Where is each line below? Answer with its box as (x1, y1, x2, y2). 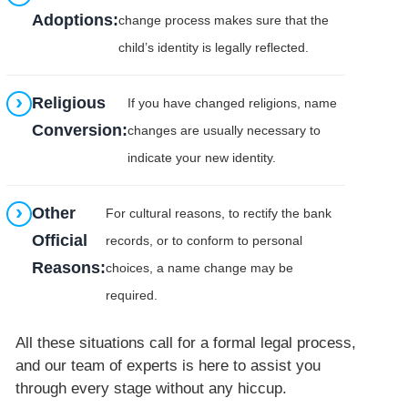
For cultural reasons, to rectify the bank (106, 205, 332, 220)
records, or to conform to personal (106, 232, 303, 248)
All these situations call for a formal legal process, (15, 333, 357, 352)
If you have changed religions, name (127, 95, 338, 110)
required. (106, 287, 158, 302)
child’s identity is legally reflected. (118, 39, 310, 55)
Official (32, 230, 88, 250)
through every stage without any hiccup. (15, 379, 288, 397)
